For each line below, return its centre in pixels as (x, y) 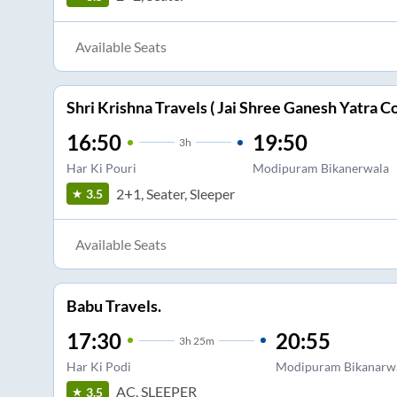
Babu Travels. (113, 305)
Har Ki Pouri (101, 168)
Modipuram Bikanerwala (320, 168)
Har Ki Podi (98, 366)
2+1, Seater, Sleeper (175, 193)
